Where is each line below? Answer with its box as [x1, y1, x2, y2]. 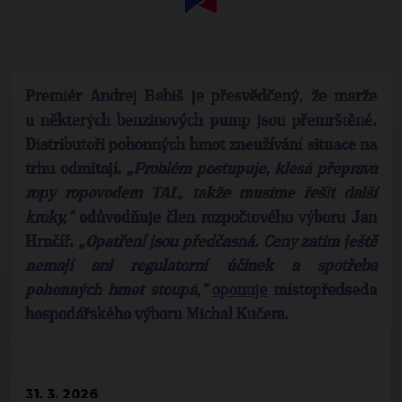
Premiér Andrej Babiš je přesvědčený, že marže [25, 89, 377, 105]
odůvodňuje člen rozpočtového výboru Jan [73, 210, 377, 226]
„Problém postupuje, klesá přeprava [127, 162, 378, 178]
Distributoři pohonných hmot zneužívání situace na [25, 137, 377, 153]
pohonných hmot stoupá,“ [25, 283, 206, 299]
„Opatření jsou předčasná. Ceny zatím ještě [77, 234, 378, 250]
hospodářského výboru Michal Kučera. [25, 307, 289, 323]
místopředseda [267, 283, 377, 299]
